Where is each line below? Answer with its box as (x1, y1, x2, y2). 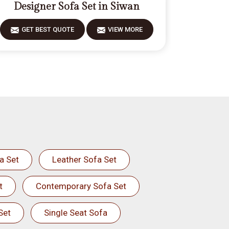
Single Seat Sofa (43, 208, 107, 218)
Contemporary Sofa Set (35, 181, 126, 191)
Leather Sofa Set (52, 154, 117, 165)
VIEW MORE (107, 26, 143, 33)
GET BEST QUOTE (21, 26, 74, 33)
